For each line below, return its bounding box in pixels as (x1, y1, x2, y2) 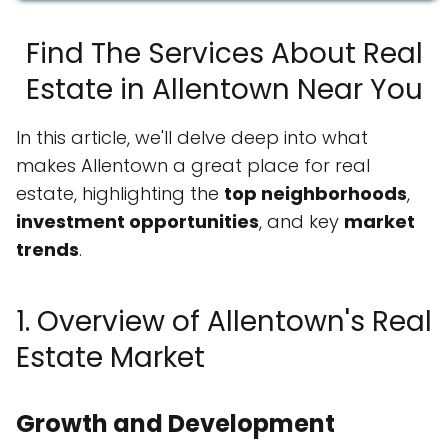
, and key (259, 209, 344, 235)
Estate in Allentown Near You (25, 70, 423, 110)
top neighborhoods (224, 181, 407, 207)
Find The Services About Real (25, 34, 423, 74)
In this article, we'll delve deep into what (16, 125, 368, 151)
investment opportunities (16, 209, 259, 235)
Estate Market (16, 338, 205, 378)
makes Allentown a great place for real (16, 153, 370, 179)
